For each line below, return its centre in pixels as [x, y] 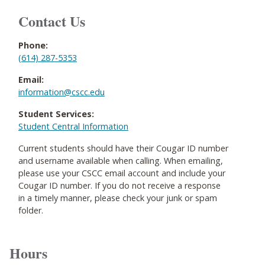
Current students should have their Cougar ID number [123, 148]
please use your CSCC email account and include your [122, 173]
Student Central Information [73, 126]
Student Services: [56, 114]
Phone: [33, 45]
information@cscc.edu [62, 92]
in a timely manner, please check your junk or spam [118, 198]
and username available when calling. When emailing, [121, 161]
